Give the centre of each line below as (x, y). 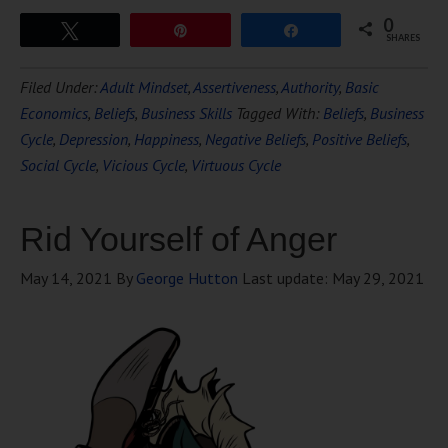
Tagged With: (279, 113)
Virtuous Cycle (236, 165)
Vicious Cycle (143, 165)
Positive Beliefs (359, 139)
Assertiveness (234, 87)
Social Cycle (58, 165)
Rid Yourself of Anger (178, 239)
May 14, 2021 (66, 278)
